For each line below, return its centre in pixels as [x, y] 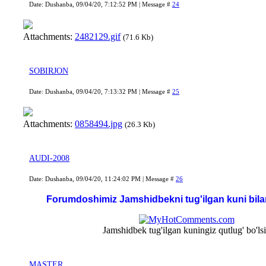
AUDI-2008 [49, 159]
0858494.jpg [99, 124]
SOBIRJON [49, 71]
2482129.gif [98, 37]
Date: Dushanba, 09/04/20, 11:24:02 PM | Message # [102, 179]
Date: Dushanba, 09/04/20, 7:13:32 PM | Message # [101, 92]
